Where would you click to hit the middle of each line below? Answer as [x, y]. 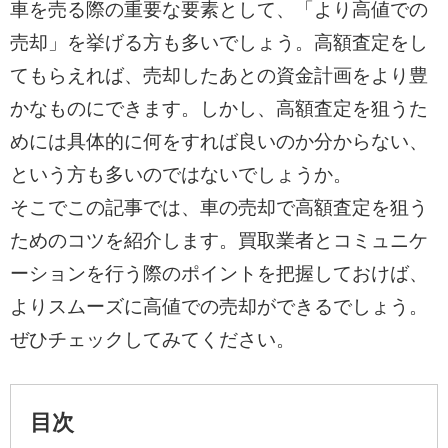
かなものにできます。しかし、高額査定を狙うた [218, 108]
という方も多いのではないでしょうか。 [180, 174]
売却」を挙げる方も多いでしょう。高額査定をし [218, 42]
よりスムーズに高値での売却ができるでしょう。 [218, 306]
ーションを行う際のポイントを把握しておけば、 [218, 273]
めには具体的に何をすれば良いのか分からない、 [218, 141]
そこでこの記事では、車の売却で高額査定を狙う [218, 207]
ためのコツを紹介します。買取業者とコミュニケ [218, 240]
